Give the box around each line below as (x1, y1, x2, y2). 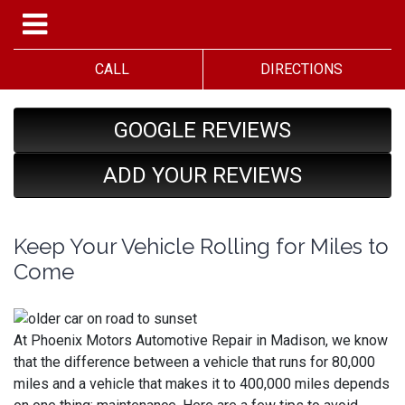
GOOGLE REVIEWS (114, 118, 291, 143)
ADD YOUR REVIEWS (103, 163, 302, 188)
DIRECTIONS (252, 61, 343, 78)
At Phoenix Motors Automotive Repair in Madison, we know (14, 331, 388, 349)
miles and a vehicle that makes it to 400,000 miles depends (14, 374, 390, 392)
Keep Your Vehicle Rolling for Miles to (14, 233, 389, 259)
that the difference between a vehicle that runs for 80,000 (14, 353, 375, 371)
